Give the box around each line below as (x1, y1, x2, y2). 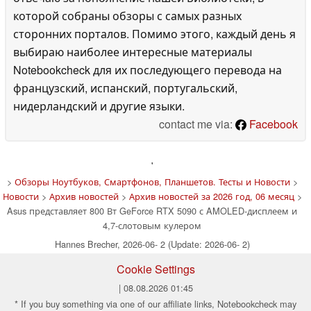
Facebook (246, 115, 298, 132)
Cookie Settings (116, 260, 195, 277)
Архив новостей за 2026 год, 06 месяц (128, 189, 294, 203)
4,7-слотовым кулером (103, 218, 201, 232)
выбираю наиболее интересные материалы (13, 43, 252, 60)
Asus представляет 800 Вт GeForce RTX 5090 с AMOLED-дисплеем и (7, 203, 297, 217)
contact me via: (159, 115, 235, 132)
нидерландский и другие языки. (13, 97, 185, 114)
